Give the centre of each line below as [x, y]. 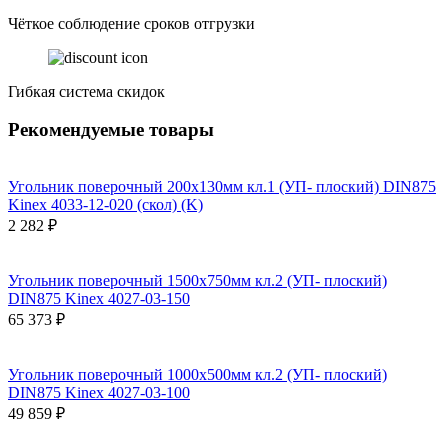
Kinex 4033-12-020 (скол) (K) [105, 204]
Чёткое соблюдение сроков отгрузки [131, 23]
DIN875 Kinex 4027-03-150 [99, 298]
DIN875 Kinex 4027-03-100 [99, 392]
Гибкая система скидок [86, 91]
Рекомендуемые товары [111, 130]
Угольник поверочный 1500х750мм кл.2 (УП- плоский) [197, 280]
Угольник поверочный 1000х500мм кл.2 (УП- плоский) [197, 374]
